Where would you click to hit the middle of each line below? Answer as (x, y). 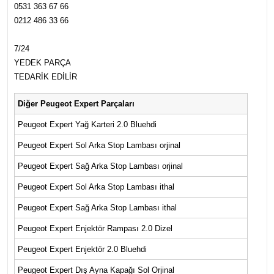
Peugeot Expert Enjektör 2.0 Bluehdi (82, 250)
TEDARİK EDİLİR (45, 77)
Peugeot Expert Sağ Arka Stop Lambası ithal (97, 208)
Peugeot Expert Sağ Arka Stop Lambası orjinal (100, 166)
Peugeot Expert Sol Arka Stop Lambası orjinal (99, 146)
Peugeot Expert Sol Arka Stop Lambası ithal (96, 187)
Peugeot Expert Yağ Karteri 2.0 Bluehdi (88, 125)
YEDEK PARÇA (42, 63)
